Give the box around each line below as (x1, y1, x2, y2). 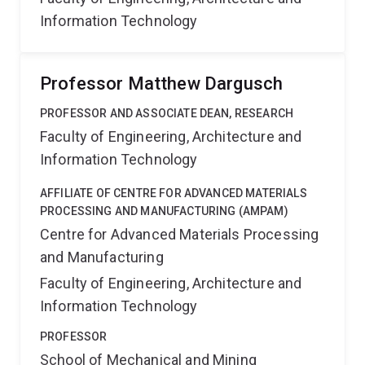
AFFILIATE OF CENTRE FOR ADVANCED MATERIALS (40, 187, 307, 200)
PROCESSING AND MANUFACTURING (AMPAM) (40, 204, 288, 218)
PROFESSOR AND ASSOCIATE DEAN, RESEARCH (40, 107, 294, 120)
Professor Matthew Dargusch (40, 73, 284, 94)
